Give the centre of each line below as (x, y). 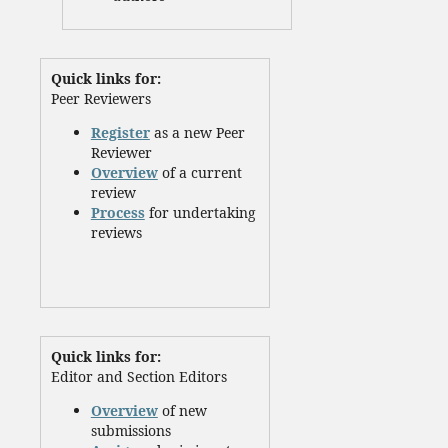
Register (120, 133)
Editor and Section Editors (138, 377)
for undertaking (200, 213)
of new (182, 411)
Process (117, 213)
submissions (130, 431)
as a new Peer (197, 133)
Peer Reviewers (100, 99)
